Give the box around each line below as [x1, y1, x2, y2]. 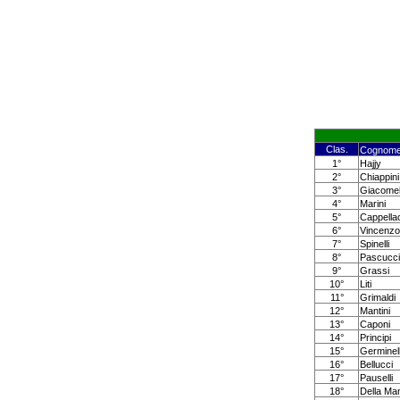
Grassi [360, 265, 389, 276]
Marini [360, 198, 386, 209]
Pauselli [360, 372, 393, 383]
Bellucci [360, 359, 393, 370]
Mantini [360, 305, 390, 316]
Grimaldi [360, 292, 396, 303]
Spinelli [360, 238, 389, 249]
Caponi [360, 319, 390, 329]
